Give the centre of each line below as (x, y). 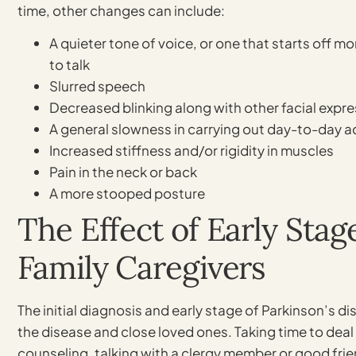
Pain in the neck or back (123, 172)
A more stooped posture (127, 193)
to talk (70, 65)
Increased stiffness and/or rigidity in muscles (192, 151)
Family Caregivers (142, 268)
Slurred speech (97, 86)
